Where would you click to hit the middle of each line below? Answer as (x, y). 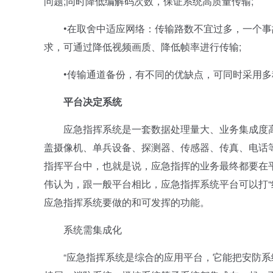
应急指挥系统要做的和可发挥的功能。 (127, 202)
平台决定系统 (93, 101)
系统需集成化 (83, 229)
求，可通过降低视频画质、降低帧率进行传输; (143, 47)
